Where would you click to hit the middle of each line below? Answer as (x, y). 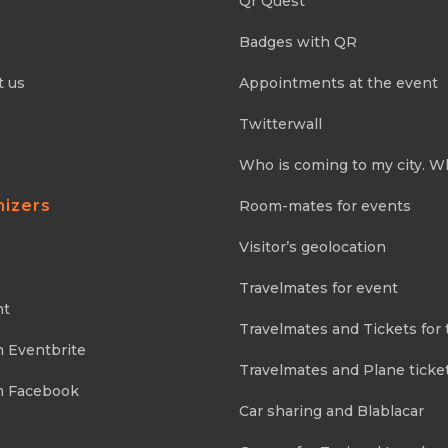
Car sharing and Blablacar (331, 411)
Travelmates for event (318, 288)
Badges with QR (298, 42)
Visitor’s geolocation (312, 247)
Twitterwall (280, 124)
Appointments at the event (338, 83)
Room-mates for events (325, 206)
